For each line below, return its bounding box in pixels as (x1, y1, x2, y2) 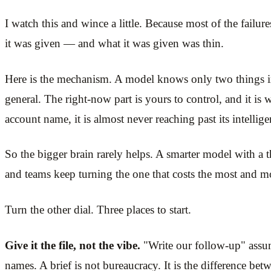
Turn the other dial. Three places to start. (5, 203, 191, 216)
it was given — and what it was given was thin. (5, 36, 224, 50)
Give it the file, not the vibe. (5, 238, 140, 252)
